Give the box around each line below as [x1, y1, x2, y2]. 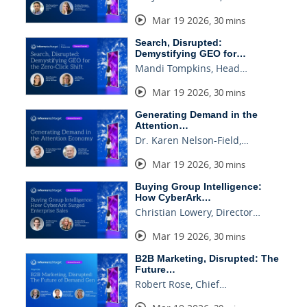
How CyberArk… [134, 192, 211, 204]
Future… [134, 264, 175, 275]
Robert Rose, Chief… [134, 278, 227, 291]
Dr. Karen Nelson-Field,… [134, 134, 249, 147]
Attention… [134, 120, 188, 132]
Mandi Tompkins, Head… [134, 62, 247, 75]
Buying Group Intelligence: [134, 181, 262, 193]
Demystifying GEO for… [134, 48, 246, 60]
